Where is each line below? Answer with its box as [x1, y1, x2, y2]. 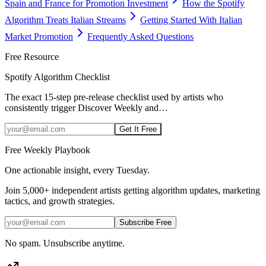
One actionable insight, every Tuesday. [5, 165, 150, 176]
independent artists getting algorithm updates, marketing [49, 185, 260, 196]
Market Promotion [5, 31, 73, 42]
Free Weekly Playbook [5, 145, 90, 156]
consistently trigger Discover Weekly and [5, 103, 159, 113]
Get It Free [119, 125, 157, 134]
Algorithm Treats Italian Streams [5, 15, 126, 26]
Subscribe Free [119, 218, 172, 227]
